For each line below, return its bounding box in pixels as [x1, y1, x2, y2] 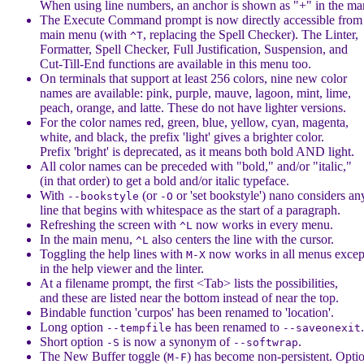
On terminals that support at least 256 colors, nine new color [40, 71, 347, 85]
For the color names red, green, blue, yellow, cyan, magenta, [40, 115, 349, 129]
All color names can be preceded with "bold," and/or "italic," [40, 159, 352, 173]
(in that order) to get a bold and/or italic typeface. [40, 174, 289, 188]
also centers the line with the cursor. [149, 232, 334, 246]
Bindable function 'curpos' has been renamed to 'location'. [40, 305, 334, 319]
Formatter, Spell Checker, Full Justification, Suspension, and [40, 42, 348, 56]
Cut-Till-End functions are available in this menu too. [40, 57, 311, 71]
